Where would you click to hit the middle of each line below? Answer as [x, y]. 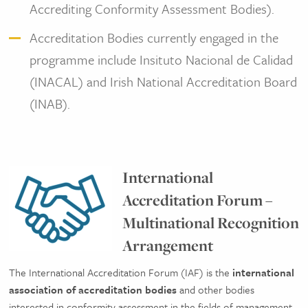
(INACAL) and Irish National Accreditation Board [163, 81]
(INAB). [49, 103]
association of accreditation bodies [92, 289]
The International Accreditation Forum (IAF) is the [120, 272]
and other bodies [215, 289]
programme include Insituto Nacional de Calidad [161, 59]
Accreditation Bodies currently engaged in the [154, 37]
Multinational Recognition [210, 223]
